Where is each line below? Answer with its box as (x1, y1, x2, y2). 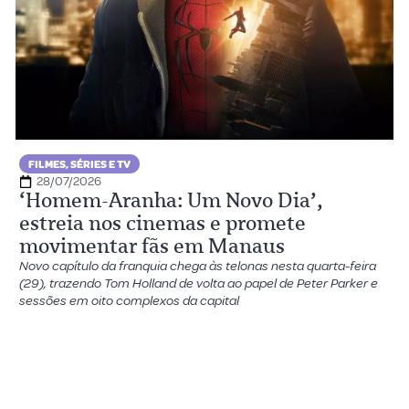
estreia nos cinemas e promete (19, 211, 307, 236)
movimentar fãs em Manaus (19, 234, 286, 258)
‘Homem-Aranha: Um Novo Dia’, (19, 188, 324, 213)
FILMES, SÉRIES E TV (28, 158, 131, 172)
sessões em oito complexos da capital (19, 292, 240, 309)
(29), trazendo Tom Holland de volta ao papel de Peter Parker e (19, 275, 379, 292)
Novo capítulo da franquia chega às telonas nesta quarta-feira (19, 257, 377, 275)
